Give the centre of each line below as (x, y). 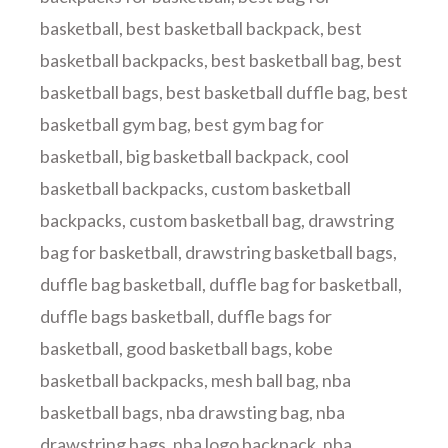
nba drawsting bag (237, 412)
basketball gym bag (113, 124)
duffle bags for (274, 316)
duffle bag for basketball (303, 284)
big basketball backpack (217, 156)
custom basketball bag (215, 220)
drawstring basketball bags (289, 252)
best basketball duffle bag (266, 92)
